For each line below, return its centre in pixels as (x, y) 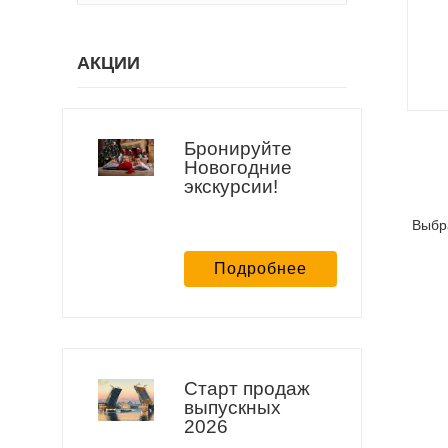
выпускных (232, 407)
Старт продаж (247, 388)
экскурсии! (231, 186)
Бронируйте (238, 148)
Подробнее (260, 268)
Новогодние (238, 167)
